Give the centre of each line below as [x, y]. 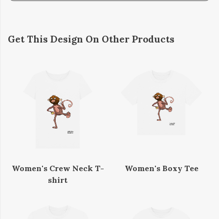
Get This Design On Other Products [91, 39]
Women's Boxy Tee [161, 168]
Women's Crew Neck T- [58, 168]
